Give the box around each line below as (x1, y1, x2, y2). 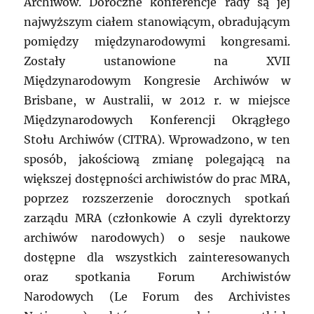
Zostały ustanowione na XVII (24, 54, 290, 69)
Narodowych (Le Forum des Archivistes (24, 289, 290, 304)
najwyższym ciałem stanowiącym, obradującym (24, 15, 290, 29)
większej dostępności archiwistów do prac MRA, (24, 172, 290, 186)
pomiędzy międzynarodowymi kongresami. (24, 34, 290, 49)
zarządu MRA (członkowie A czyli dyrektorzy (24, 211, 290, 226)
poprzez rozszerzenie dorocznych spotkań (24, 191, 290, 206)
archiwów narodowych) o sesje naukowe (24, 231, 290, 245)
